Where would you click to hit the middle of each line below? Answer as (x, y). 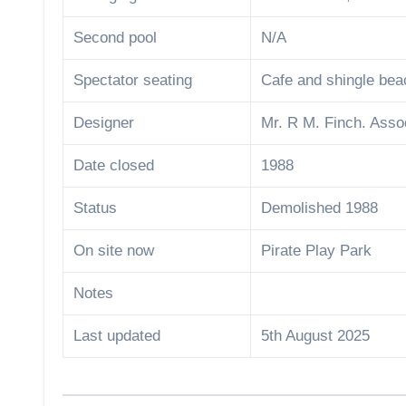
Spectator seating (133, 81)
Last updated (117, 336)
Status (96, 208)
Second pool (116, 38)
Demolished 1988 (320, 208)
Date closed (114, 166)
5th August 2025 (316, 336)
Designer (104, 123)
